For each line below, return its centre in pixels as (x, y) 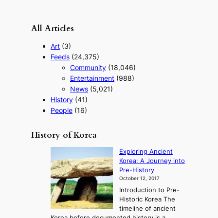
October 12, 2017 (139, 179)
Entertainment (92, 78)
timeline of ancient (147, 209)
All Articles (53, 29)
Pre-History (136, 170)
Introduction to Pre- (149, 190)
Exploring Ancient (146, 152)
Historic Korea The (147, 200)
